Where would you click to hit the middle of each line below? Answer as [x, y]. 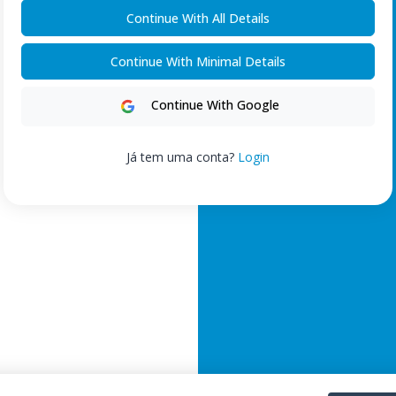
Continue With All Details [198, 18]
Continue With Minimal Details [198, 61]
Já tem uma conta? [182, 157]
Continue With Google [213, 105]
